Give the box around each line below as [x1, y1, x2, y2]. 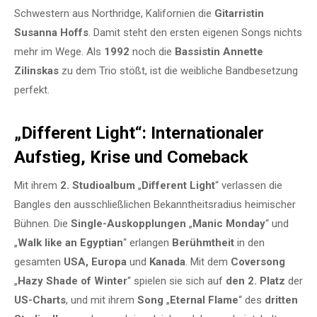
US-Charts [14, 293, 66, 306]
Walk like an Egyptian [18, 236, 123, 249]
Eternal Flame [170, 293, 238, 306]
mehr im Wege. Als [14, 45, 104, 58]
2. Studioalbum [60, 178, 135, 192]
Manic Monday [192, 217, 265, 230]
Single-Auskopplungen [71, 217, 186, 230]
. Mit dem [185, 255, 231, 268]
